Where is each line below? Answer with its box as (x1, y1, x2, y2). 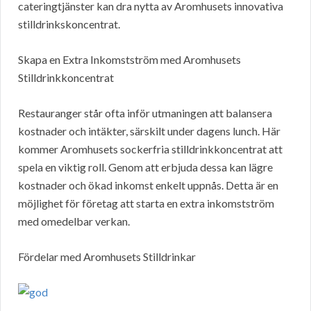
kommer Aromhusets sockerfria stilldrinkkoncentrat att (18, 142, 283, 156)
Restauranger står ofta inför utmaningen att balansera (18, 106, 272, 120)
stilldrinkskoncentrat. (18, 17, 120, 31)
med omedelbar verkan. (18, 215, 130, 228)
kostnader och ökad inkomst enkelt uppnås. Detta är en (18, 178, 278, 192)
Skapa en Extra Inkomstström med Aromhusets (18, 53, 241, 67)
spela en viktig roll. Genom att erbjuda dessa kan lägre (18, 160, 273, 174)
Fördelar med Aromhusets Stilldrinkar (18, 250, 196, 264)
